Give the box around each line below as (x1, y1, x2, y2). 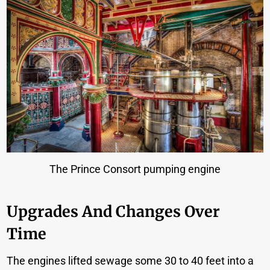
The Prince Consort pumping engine (49, 163, 221, 176)
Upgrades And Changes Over (7, 201, 221, 221)
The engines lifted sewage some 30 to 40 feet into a (7, 254, 254, 268)
